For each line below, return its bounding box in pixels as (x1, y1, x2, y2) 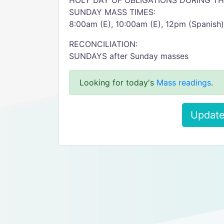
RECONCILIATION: (69, 39, 137, 49)
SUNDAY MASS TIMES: (69, 7, 155, 17)
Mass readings (156, 77, 211, 87)
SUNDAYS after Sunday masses (69, 51, 188, 61)
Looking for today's (79, 77, 156, 87)
